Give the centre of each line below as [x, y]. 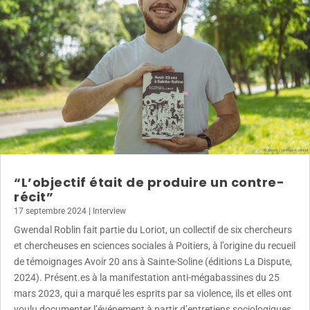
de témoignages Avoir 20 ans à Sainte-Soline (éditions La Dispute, [153, 262]
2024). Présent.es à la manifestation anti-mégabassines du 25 [147, 278]
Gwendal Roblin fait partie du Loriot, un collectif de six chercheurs [153, 230]
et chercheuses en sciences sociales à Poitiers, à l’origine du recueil [155, 246]
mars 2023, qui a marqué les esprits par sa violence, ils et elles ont [153, 294]
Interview [109, 211]
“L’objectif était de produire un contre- [149, 183]
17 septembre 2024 [50, 211]
